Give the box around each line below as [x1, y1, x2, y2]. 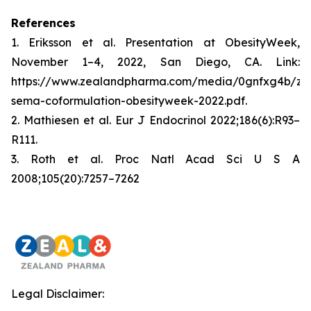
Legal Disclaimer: [11, 287, 104, 301]
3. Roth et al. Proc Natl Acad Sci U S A [11, 152, 300, 166]
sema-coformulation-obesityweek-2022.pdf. [11, 94, 247, 108]
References [11, 16, 76, 30]
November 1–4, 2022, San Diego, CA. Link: [11, 55, 300, 69]
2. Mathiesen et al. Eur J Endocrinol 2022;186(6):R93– [11, 113, 300, 127]
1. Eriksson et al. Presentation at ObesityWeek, [11, 35, 300, 49]
